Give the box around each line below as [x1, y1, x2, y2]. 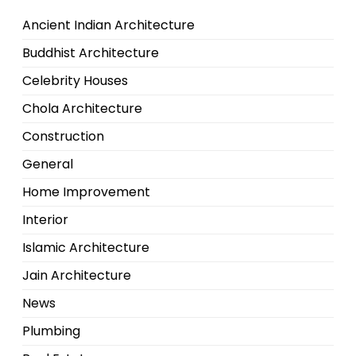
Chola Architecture [22, 99, 142, 118]
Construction [22, 127, 104, 146]
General [22, 155, 73, 174]
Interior [22, 211, 68, 230]
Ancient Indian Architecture [22, 16, 195, 35]
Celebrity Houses [22, 72, 128, 91]
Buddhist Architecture [22, 44, 159, 63]
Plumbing [22, 322, 80, 341]
